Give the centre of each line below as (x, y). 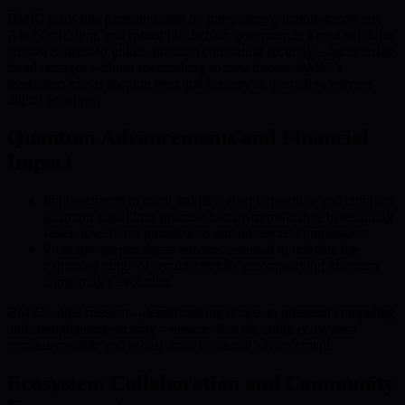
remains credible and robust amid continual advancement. (170, 345)
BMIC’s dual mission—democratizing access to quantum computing (201, 313)
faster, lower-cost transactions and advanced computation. (207, 233)
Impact (40, 162)
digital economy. (54, 99)
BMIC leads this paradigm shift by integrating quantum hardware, (194, 18)
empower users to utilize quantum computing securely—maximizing (201, 51)
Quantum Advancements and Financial (188, 138)
